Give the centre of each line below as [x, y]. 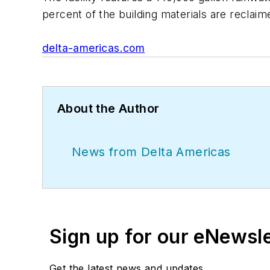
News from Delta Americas [151, 152]
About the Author [108, 109]
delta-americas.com [94, 48]
